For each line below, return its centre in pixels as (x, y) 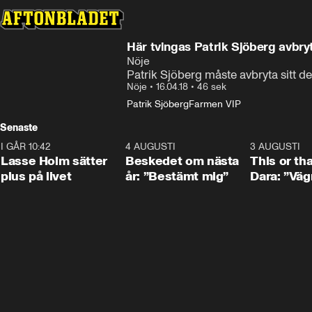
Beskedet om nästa (182, 161)
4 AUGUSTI (151, 147)
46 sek (212, 87)
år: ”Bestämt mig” (177, 176)
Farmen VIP (215, 104)
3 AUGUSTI (275, 147)
